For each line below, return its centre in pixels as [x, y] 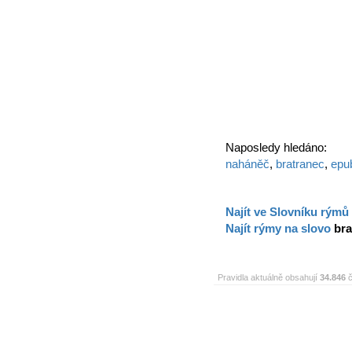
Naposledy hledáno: [276, 147]
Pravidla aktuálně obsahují [269, 277]
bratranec [300, 164]
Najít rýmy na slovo [280, 228]
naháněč [247, 164]
